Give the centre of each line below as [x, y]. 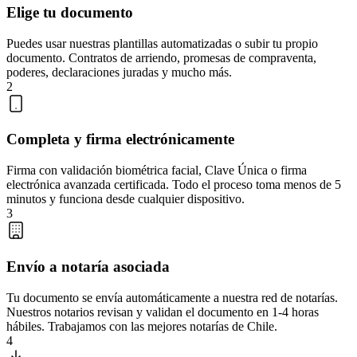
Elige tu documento [70, 12]
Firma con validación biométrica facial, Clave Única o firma [157, 171]
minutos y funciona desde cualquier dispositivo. [126, 199]
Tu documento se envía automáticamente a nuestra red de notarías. [172, 297]
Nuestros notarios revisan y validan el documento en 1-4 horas [163, 312]
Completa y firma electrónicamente [120, 139]
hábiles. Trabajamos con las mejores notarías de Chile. [142, 326]
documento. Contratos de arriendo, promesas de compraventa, [161, 57]
